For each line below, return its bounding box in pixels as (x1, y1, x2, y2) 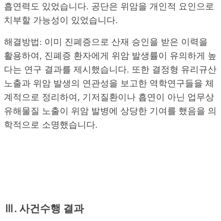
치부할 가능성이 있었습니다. (4, 15, 118, 26)
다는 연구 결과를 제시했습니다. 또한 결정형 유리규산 (4, 65, 217, 75)
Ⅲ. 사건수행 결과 (4, 202, 84, 215)
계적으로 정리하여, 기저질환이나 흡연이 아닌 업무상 (4, 92, 214, 103)
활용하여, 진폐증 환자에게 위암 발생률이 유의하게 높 (4, 51, 217, 61)
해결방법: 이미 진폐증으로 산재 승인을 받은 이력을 (4, 37, 208, 47)
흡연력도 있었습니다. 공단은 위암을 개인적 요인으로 (4, 1, 214, 12)
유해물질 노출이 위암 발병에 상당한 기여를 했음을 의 (4, 106, 217, 116)
